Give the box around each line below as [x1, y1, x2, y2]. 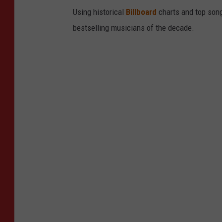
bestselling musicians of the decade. [73, 22, 194, 33]
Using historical [73, 6, 126, 17]
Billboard [126, 6, 157, 17]
